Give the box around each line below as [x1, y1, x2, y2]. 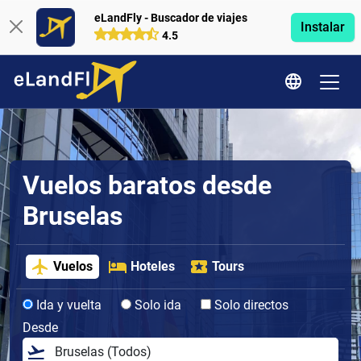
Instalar [300, 19, 345, 35]
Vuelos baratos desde [23, 170, 272, 201]
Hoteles [130, 259, 175, 275]
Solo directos [211, 297, 288, 313]
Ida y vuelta [33, 297, 102, 313]
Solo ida [131, 297, 181, 313]
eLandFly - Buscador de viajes [93, 10, 247, 25]
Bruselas [23, 201, 122, 231]
